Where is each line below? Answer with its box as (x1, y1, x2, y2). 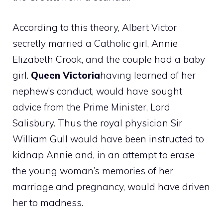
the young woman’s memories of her (12, 164, 173, 177)
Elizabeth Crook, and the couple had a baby (12, 53, 205, 65)
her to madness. (12, 196, 83, 209)
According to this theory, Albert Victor (12, 21, 177, 33)
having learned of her (100, 69, 196, 81)
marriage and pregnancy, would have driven (12, 180, 210, 193)
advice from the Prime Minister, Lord (12, 101, 170, 113)
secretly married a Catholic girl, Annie (12, 37, 178, 49)
